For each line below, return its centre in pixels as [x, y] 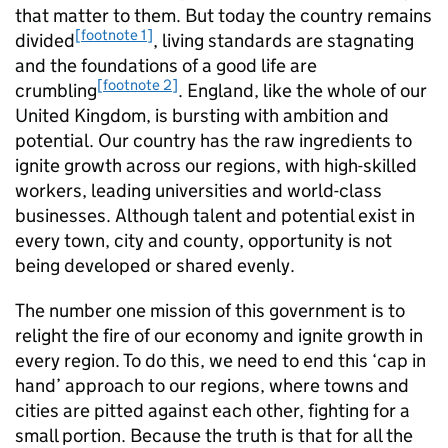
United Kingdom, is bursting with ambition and [202, 115]
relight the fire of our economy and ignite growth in [219, 335]
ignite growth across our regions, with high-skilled [216, 165]
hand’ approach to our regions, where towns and [212, 385]
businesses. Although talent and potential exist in [215, 215]
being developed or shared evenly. [155, 265]
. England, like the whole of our [302, 90]
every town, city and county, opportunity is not [203, 240]
